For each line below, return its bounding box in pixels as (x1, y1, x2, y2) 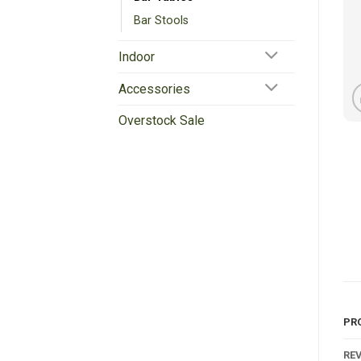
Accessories (118, 81, 190, 97)
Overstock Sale (118, 112, 205, 128)
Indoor (118, 48, 155, 64)
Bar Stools (134, 13, 189, 27)
